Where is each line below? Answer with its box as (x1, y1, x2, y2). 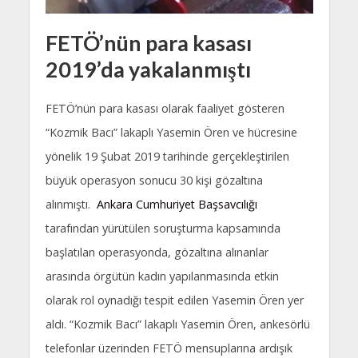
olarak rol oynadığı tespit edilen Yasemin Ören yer (45, 292, 304, 308)
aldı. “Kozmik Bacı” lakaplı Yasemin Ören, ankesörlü (45, 316, 310, 332)
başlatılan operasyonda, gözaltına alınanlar (45, 245, 268, 261)
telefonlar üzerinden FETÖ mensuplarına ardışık (45, 340, 292, 356)
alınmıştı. (45, 197, 97, 213)
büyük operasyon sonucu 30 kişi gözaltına (45, 173, 263, 189)
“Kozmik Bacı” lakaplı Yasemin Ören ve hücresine (45, 125, 297, 141)
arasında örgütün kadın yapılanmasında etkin (45, 268, 279, 284)
